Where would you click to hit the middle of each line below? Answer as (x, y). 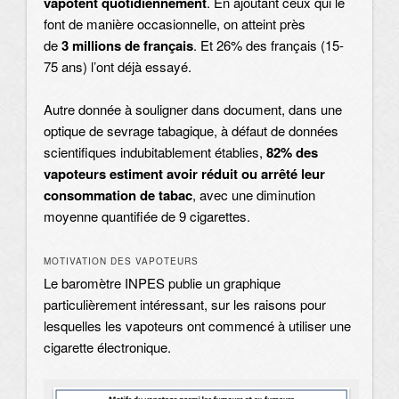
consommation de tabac (118, 195)
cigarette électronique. (107, 346)
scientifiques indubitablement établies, (155, 152)
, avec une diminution (254, 195)
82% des (292, 153)
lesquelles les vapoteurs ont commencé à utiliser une (197, 325)
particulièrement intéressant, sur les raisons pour (185, 304)
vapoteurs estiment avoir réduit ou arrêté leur (184, 174)
